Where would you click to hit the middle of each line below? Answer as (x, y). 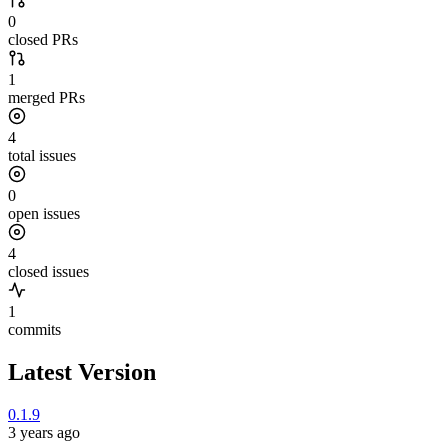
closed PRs (43, 40)
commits (34, 330)
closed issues (48, 272)
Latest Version (82, 372)
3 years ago (44, 433)
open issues (44, 214)
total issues (42, 156)
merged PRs (46, 98)
